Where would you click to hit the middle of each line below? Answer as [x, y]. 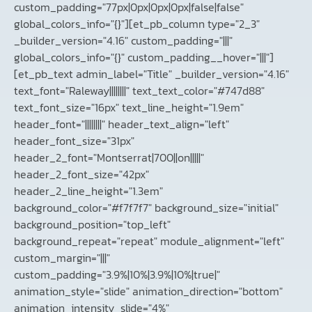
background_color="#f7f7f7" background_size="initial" [146, 208]
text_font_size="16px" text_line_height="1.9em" [129, 108]
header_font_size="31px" [74, 141]
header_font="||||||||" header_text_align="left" [122, 124]
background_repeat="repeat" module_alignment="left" [149, 241]
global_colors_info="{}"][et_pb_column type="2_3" [137, 24]
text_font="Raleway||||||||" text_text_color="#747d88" [139, 91]
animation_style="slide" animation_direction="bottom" [148, 291]
